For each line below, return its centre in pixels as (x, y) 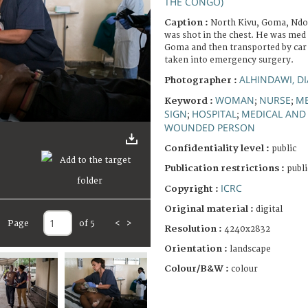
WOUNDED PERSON (210, 127)
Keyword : (190, 101)
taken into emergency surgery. (229, 60)
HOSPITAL (214, 113)
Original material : (210, 209)
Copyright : (192, 189)
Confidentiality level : (217, 148)
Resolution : (193, 229)
